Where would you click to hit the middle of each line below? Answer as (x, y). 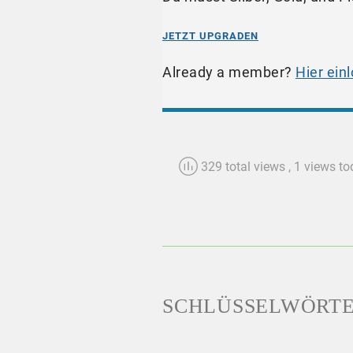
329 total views (243, 167)
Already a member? (229, 72)
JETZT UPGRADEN (210, 36)
